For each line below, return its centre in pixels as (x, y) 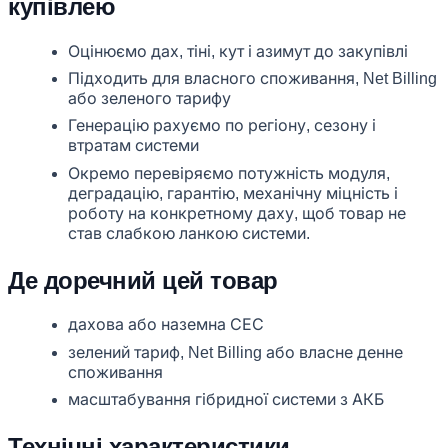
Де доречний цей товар (143, 280)
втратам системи (133, 146)
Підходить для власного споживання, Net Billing (252, 79)
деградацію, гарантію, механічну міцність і (233, 193)
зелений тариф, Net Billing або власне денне (235, 352)
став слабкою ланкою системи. (189, 233)
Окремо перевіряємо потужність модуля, (229, 173)
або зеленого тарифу (149, 99)
